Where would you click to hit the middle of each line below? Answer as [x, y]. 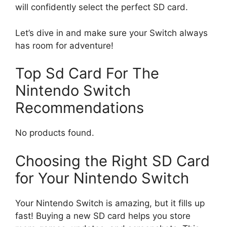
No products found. [55, 133]
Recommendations [80, 108]
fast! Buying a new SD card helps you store [103, 216]
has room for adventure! [64, 45]
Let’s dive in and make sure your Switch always [111, 33]
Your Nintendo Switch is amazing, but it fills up [110, 203]
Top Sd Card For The [87, 73]
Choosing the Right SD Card [112, 161]
